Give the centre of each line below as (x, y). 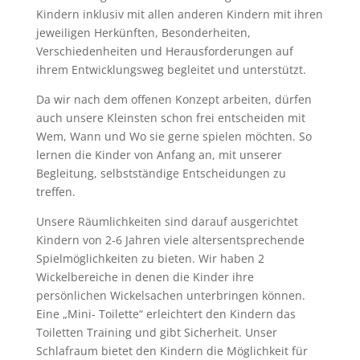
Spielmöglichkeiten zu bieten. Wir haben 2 (150, 258)
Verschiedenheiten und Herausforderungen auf (164, 51)
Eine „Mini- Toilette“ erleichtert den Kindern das (166, 314)
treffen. (55, 192)
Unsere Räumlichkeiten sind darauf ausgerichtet (167, 221)
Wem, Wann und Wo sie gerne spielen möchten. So (174, 136)
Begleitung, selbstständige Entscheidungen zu (161, 173)
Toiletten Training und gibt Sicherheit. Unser (156, 332)
